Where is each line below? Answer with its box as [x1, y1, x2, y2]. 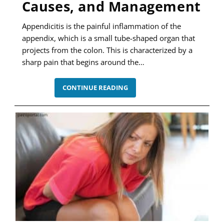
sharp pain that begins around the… [21, 57, 144, 67]
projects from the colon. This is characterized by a [21, 45, 192, 55]
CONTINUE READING [62, 83, 128, 92]
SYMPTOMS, [127, 98, 168, 108]
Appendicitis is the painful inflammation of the [21, 21, 181, 31]
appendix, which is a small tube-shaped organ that [21, 33, 195, 43]
